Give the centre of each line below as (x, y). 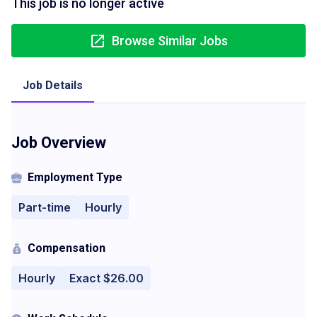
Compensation (67, 248)
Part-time (45, 207)
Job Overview (59, 143)
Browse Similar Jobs (170, 41)
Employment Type (75, 177)
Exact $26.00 (106, 278)
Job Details (53, 85)
